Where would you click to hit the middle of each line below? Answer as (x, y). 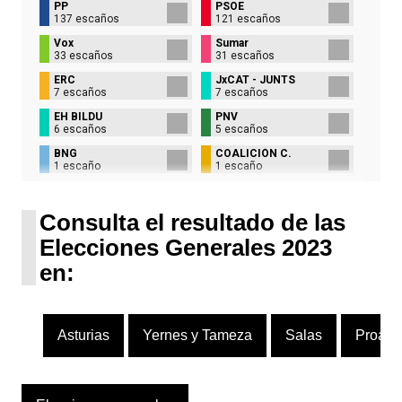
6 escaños (80, 129)
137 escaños (87, 18)
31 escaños (245, 55)
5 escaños (242, 129)
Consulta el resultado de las (192, 222)
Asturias (83, 335)
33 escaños (83, 55)
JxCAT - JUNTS (255, 79)
